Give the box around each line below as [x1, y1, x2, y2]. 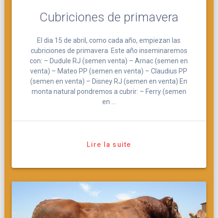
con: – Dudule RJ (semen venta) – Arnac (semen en [30, 56, 188, 65]
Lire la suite [87, 140, 131, 148]
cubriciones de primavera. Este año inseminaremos [30, 46, 187, 54]
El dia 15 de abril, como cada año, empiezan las [37, 36, 181, 44]
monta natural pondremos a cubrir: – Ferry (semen [31, 87, 186, 95]
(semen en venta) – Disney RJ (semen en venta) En [30, 77, 188, 85]
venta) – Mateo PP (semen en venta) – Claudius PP [30, 67, 188, 75]
